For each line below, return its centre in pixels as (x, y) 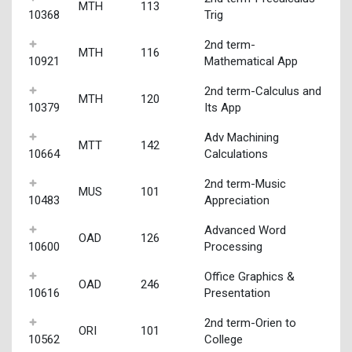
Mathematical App (251, 61)
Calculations (236, 154)
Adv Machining (241, 137)
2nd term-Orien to (250, 323)
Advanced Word (245, 230)
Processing (233, 246)
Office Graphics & (249, 276)
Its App (222, 107)
